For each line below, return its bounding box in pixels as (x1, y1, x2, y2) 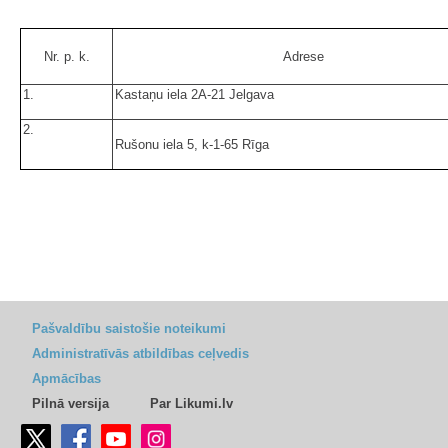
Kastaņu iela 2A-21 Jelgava (115, 87, 274, 103)
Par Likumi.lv (150, 396, 233, 412)
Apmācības (32, 371, 101, 387)
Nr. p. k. (43, 49, 90, 65)
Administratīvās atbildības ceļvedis (32, 346, 249, 362)
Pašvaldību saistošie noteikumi (32, 321, 226, 337)
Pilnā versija (32, 396, 109, 412)
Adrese (282, 49, 324, 65)
